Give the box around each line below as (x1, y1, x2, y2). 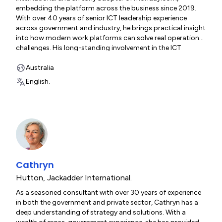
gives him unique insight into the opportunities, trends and (16, 73, 201, 82)
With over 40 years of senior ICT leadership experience (16, 14, 187, 22)
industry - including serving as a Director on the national (16, 54, 193, 62)
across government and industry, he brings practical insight (16, 24, 206, 32)
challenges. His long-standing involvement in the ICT (16, 44, 181, 52)
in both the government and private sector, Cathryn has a (16, 198, 198, 207)
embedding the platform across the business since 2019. (16, 4, 196, 12)
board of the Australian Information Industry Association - (16, 63, 201, 72)
